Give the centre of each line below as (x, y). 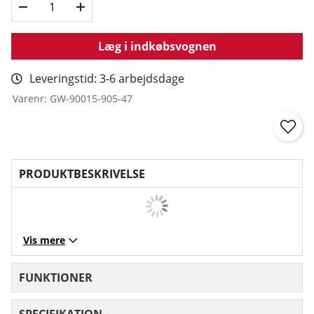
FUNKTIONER (56, 277)
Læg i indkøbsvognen (157, 46)
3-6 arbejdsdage (142, 78)
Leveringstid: (64, 78)
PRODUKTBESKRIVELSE (82, 173)
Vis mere (44, 240)
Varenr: (31, 98)
